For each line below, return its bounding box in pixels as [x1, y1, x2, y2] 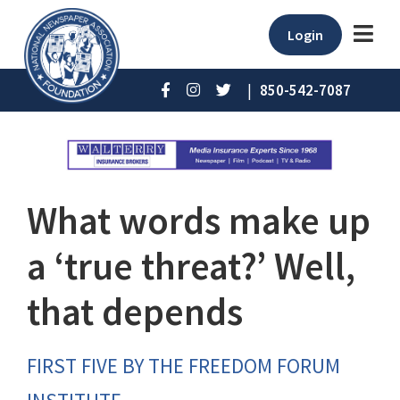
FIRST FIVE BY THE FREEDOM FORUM [27, 353, 340, 379]
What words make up [27, 196, 371, 246]
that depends [27, 287, 243, 337]
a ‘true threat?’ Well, [27, 242, 355, 291]
